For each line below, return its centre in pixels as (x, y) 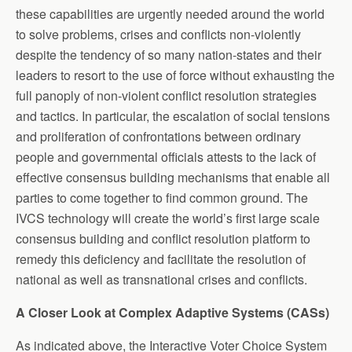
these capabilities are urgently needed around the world (170, 13)
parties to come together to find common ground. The (162, 197)
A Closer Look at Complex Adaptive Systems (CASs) (172, 312)
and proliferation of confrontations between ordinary (158, 136)
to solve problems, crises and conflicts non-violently (158, 34)
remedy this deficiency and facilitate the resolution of (161, 258)
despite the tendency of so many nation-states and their (169, 54)
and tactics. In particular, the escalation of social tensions (173, 115)
